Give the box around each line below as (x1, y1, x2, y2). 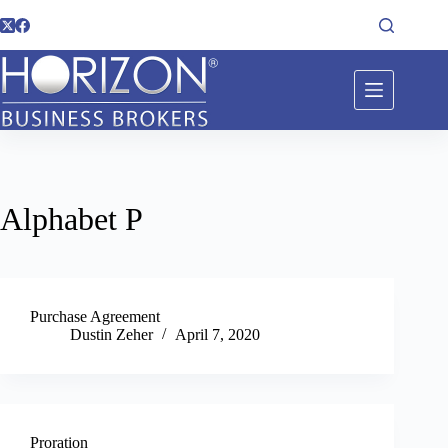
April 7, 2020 (175, 326, 260, 344)
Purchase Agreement (30, 308, 160, 326)
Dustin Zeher (70, 326, 153, 344)
